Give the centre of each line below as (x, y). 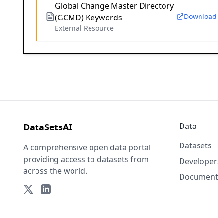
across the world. (55, 171)
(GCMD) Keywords (89, 18)
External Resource (84, 28)
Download (200, 17)
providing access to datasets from (86, 159)
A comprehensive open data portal (87, 148)
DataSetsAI (48, 127)
